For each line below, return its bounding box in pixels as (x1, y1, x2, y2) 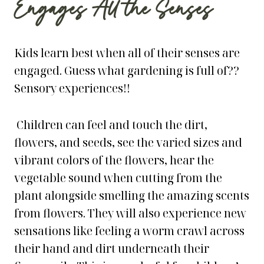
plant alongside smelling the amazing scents (14, 188, 249, 203)
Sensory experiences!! (14, 81, 130, 96)
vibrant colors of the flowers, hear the (14, 153, 214, 168)
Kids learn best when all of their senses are (14, 45, 240, 61)
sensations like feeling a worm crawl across (14, 223, 245, 239)
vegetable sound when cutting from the (14, 170, 222, 186)
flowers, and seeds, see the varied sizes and (14, 135, 242, 150)
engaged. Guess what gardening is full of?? (14, 63, 239, 78)
